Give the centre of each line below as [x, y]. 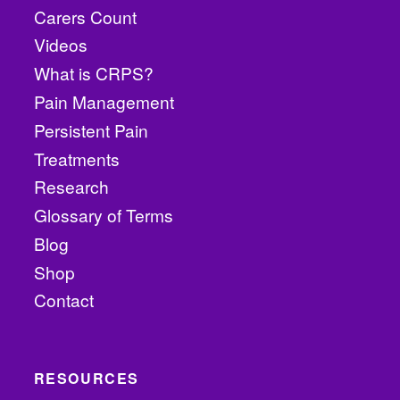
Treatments [76, 158]
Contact [63, 300]
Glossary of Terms [103, 215]
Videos [60, 45]
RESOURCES [86, 378]
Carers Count [85, 16]
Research [71, 187]
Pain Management [104, 101]
